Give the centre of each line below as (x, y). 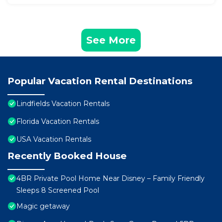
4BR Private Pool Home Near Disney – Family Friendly (111, 179)
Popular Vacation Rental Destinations (100, 81)
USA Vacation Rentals (54, 139)
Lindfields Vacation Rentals (63, 104)
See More (111, 40)
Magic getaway (43, 206)
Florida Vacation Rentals (58, 122)
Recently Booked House (67, 156)
